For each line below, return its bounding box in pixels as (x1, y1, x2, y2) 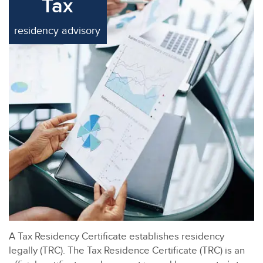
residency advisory (14, 25, 100, 38)
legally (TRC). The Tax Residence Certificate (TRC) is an (9, 245, 245, 257)
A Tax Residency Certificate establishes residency (9, 231, 224, 243)
